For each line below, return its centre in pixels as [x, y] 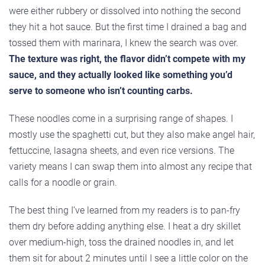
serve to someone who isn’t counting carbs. [101, 91]
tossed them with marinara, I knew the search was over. [124, 43]
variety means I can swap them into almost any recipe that [130, 166]
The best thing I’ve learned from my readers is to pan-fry [125, 210]
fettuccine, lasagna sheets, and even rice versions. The [122, 150]
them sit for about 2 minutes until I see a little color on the [128, 258]
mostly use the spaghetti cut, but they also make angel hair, [132, 134]
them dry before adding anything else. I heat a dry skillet [125, 226]
